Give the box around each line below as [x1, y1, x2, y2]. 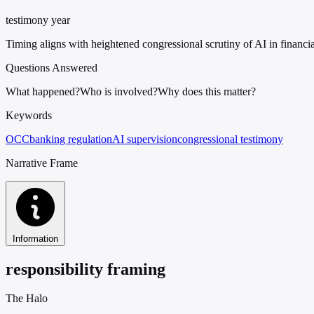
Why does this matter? [158, 85, 256, 97]
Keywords [6, 109, 52, 121]
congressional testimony [177, 132, 283, 145]
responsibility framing [6, 259, 165, 278]
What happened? [6, 85, 80, 97]
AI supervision [112, 132, 177, 145]
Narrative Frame [6, 156, 78, 169]
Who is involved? [80, 85, 158, 97]
